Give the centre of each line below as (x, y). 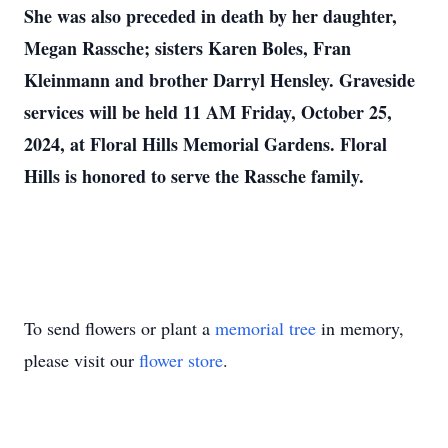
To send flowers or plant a (119, 328)
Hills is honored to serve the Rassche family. (194, 176)
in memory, (360, 328)
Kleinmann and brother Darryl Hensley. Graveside (219, 80)
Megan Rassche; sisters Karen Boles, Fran (187, 48)
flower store (181, 360)
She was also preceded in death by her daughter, (210, 16)
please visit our (81, 360)
